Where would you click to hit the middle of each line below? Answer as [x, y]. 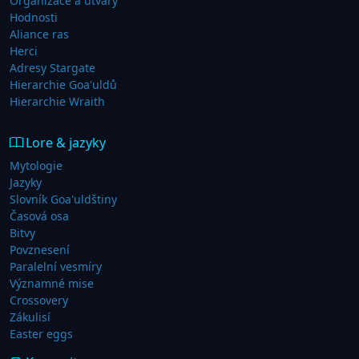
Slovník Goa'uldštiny [63, 200]
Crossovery [39, 301]
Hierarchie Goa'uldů [63, 85]
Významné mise [52, 284]
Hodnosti [34, 18]
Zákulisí [30, 317]
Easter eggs [41, 334]
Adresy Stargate [52, 68]
